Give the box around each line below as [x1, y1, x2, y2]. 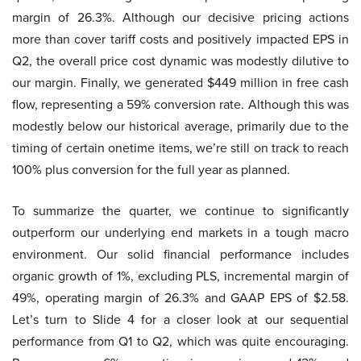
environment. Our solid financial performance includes [12, 245, 349, 263]
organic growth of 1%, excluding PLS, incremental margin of [12, 267, 349, 284]
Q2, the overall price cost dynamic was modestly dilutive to [12, 52, 349, 69]
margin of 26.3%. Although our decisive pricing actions [12, 8, 349, 26]
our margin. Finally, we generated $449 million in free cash [12, 73, 349, 91]
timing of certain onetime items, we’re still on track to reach [12, 139, 349, 156]
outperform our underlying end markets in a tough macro [12, 223, 349, 241]
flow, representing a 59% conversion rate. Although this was [12, 95, 349, 113]
